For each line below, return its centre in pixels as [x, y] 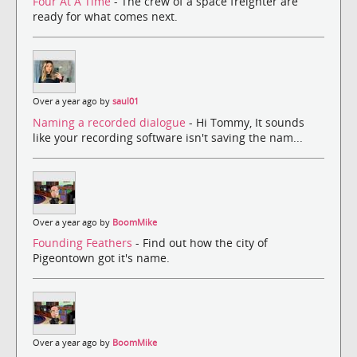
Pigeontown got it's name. [101, 257]
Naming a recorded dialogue [111, 122]
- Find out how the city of [202, 242]
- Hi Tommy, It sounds [247, 122]
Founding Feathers [84, 242]
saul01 [126, 102]
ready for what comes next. [105, 17]
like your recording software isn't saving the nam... [168, 137]
